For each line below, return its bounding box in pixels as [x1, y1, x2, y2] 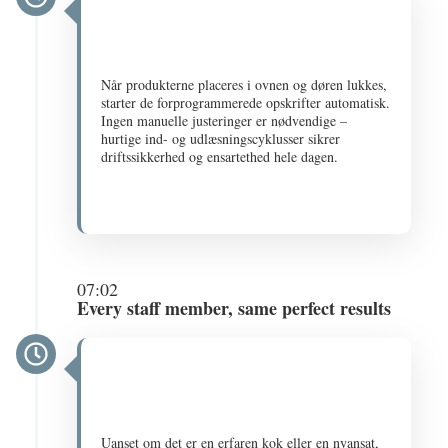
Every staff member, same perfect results [77, 295, 392, 321]
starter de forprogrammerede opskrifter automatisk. [101, 93, 391, 112]
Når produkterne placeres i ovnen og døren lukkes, [101, 75, 388, 94]
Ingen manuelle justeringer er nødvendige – [101, 111, 348, 130]
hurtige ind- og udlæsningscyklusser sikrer [101, 129, 341, 148]
